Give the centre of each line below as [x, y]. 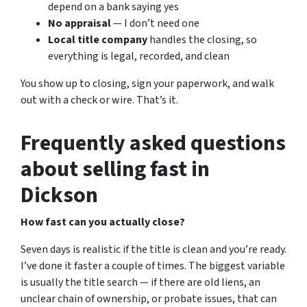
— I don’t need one [155, 23]
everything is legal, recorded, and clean [139, 56]
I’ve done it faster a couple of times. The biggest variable [153, 266]
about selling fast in [115, 169]
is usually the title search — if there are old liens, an [140, 282]
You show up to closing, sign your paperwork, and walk [147, 84]
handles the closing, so [202, 40]
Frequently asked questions [153, 143]
